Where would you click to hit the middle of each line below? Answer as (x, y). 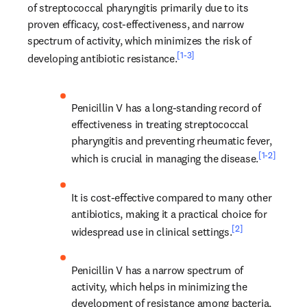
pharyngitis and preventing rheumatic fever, (172, 141)
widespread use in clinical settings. (152, 231)
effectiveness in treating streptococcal (160, 124)
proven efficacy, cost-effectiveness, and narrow (136, 24)
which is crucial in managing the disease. (165, 159)
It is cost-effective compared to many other (172, 197)
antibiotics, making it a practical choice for (169, 213)
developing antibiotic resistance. (102, 59)
